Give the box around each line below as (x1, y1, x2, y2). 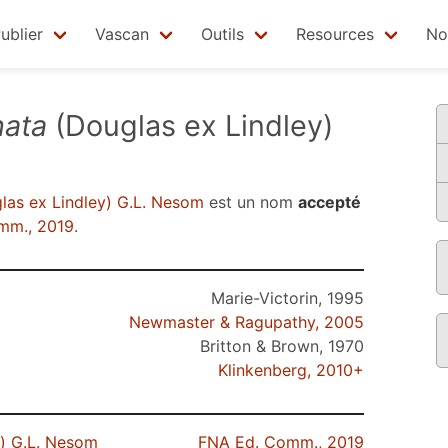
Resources (296, 24, 374, 44)
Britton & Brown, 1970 (200, 336, 364, 356)
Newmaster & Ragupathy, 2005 (129, 312, 364, 332)
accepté (298, 192, 361, 212)
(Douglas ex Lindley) (47, 108, 333, 143)
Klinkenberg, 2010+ (218, 360, 364, 380)
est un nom (204, 192, 298, 212)
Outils (201, 24, 244, 44)
